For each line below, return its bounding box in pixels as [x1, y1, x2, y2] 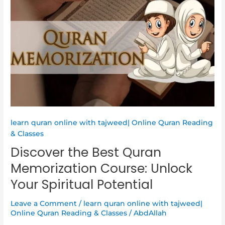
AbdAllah [134, 209, 167, 217]
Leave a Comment [11, 199, 77, 208]
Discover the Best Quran [11, 143, 162, 161]
